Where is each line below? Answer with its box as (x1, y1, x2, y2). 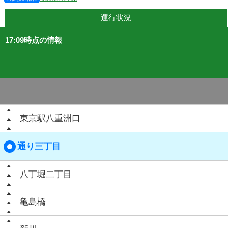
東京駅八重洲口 (20, 113, 80, 123)
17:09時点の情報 (5, 36, 62, 44)
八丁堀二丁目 (20, 169, 72, 179)
